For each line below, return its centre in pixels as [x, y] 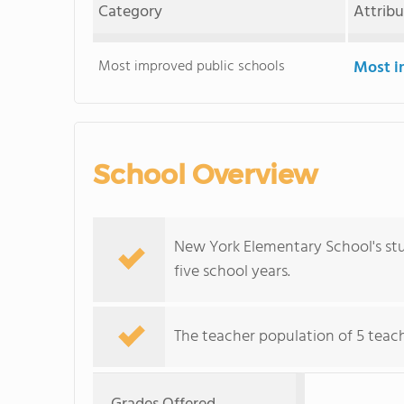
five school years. [232, 272]
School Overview [205, 174]
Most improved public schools [192, 67]
